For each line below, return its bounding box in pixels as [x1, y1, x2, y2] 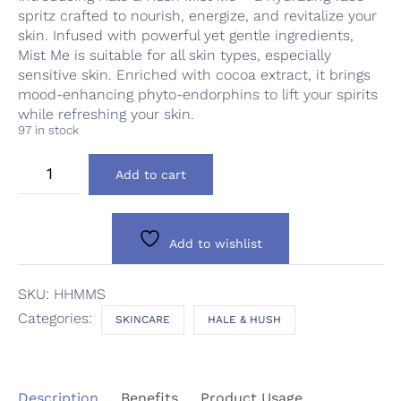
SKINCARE [115, 312, 170, 326]
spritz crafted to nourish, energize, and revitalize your [18, 6, 377, 24]
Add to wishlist [169, 235, 262, 251]
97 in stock [18, 122, 79, 137]
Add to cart [115, 166, 186, 182]
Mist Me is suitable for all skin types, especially [18, 46, 331, 64]
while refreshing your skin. [18, 105, 194, 123]
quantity [17, 266, 69, 283]
